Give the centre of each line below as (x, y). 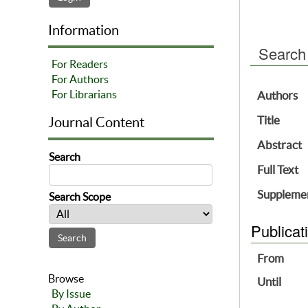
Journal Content (96, 123)
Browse (66, 279)
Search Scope (80, 197)
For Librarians (84, 95)
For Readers (80, 64)
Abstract (279, 145)
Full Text (277, 170)
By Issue (71, 294)
